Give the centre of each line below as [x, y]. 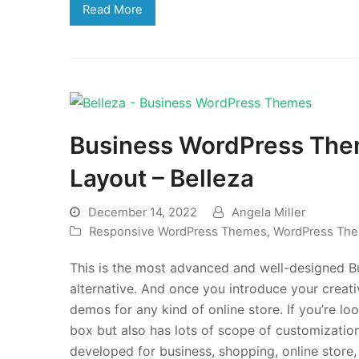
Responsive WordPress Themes [178, 231]
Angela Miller [268, 212]
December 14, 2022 [143, 212]
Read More [112, 9]
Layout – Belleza [162, 177]
